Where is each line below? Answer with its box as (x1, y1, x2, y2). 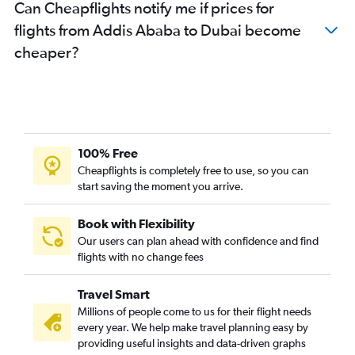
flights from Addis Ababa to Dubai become (14, 21, 301, 39)
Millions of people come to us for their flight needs (78, 305, 311, 318)
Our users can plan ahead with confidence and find (78, 235, 319, 247)
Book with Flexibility (78, 216, 195, 231)
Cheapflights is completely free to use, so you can (78, 164, 309, 177)
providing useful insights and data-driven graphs (78, 337, 306, 349)
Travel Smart (78, 287, 150, 301)
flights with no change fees (78, 250, 204, 263)
